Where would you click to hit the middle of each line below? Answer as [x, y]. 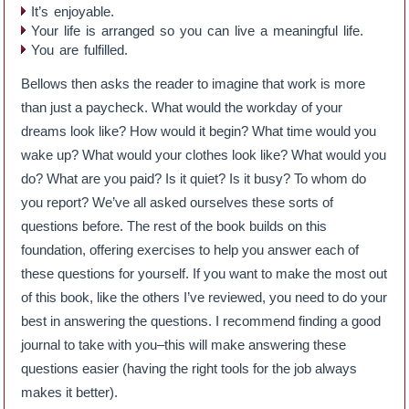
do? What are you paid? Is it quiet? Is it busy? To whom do [194, 178]
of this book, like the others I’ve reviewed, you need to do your [204, 297]
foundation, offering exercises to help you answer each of [190, 249]
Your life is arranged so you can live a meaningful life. [198, 30]
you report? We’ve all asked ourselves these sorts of [178, 202]
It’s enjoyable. [73, 11]
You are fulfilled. [80, 49]
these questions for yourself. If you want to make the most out [204, 273]
